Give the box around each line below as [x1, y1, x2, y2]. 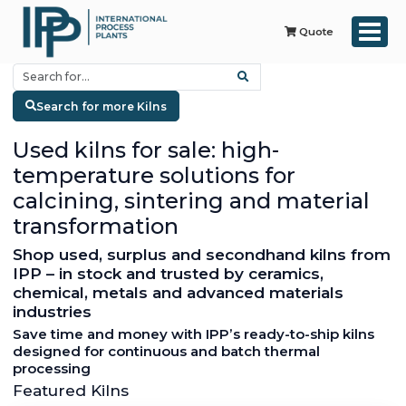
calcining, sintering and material [13, 187, 370, 214]
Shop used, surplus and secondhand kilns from [13, 245, 391, 265]
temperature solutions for [13, 161, 295, 188]
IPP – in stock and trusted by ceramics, [13, 264, 324, 284]
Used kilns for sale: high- [13, 136, 279, 163]
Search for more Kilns [35, 99, 167, 113]
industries [13, 302, 92, 322]
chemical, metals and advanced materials [13, 283, 343, 303]
